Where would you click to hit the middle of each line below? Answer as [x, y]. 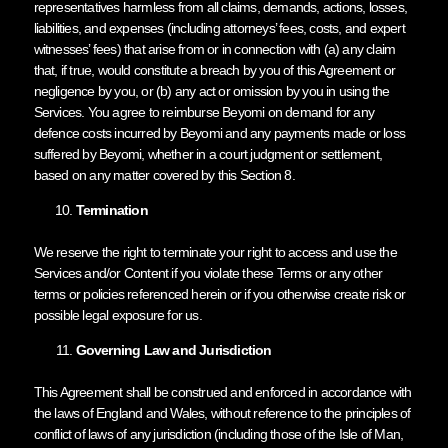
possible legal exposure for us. [117, 314]
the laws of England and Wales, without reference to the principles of [222, 412]
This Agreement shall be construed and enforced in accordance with [222, 391]
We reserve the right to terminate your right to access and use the [215, 251]
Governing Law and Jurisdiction [173, 349]
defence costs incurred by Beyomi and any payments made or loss [219, 132]
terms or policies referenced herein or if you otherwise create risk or [219, 293]
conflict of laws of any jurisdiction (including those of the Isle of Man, [218, 433]
